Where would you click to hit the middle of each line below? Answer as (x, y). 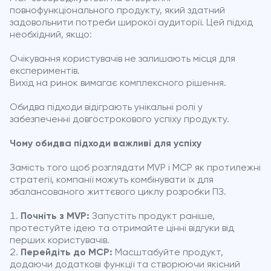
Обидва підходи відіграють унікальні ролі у (106, 107)
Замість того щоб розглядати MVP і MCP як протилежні (135, 168)
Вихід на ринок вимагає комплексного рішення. (118, 83)
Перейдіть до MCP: (67, 253)
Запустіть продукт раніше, (152, 216)
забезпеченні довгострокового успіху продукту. (119, 119)
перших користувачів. (60, 240)
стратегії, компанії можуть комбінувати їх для (112, 180)
